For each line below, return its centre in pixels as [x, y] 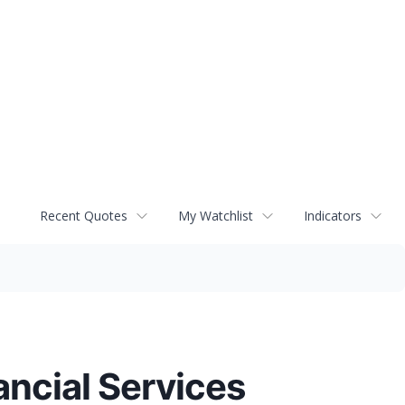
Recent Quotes [84, 216]
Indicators [333, 216]
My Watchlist [216, 216]
